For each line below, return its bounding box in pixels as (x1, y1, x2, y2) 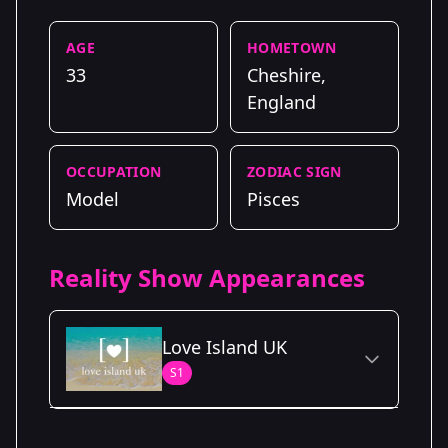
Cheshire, (247, 62, 326, 87)
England (247, 89, 316, 114)
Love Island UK (162, 334, 287, 359)
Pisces (247, 186, 300, 211)
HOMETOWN (247, 37, 337, 57)
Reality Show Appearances (49, 260, 365, 294)
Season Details (66, 423, 164, 443)
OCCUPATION (66, 161, 162, 181)
